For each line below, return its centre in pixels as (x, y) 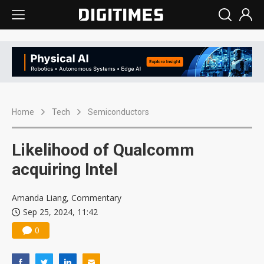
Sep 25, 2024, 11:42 (60, 212)
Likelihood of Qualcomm (103, 150)
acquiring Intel (65, 170)
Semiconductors (118, 112)
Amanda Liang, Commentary (67, 198)
